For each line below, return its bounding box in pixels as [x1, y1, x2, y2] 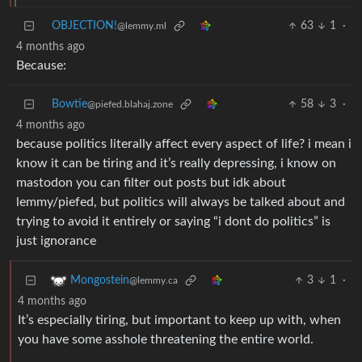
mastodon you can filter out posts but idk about [16, 176, 286, 190]
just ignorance [16, 234, 96, 248]
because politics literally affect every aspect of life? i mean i [16, 137, 351, 151]
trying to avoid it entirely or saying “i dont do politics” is [16, 215, 330, 229]
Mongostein [70, 275, 129, 287]
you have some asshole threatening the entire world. [18, 333, 314, 347]
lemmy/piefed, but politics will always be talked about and [16, 196, 345, 209]
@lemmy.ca [129, 276, 178, 286]
